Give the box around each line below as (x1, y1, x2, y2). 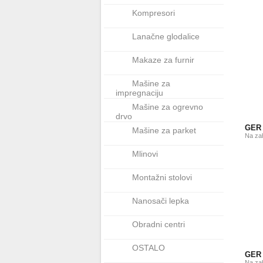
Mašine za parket (132, 126, 196, 135)
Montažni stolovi (132, 173, 192, 182)
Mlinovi (132, 149, 158, 159)
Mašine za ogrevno (132, 102, 203, 112)
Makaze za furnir (132, 55, 194, 65)
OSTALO (132, 243, 165, 252)
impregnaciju (116, 88, 163, 97)
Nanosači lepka (132, 196, 189, 205)
